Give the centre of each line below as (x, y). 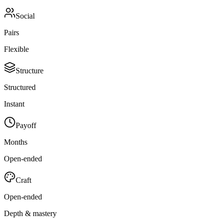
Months (16, 142)
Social (25, 16)
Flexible (16, 49)
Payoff (26, 125)
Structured (20, 87)
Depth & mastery (30, 213)
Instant (14, 104)
